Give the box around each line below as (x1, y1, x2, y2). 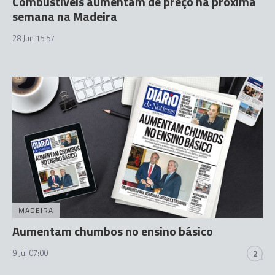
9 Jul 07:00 (12, 246, 48, 259)
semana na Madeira (12, 7, 117, 26)
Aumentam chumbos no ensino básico (12, 221, 213, 241)
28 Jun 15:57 (12, 32, 55, 44)
